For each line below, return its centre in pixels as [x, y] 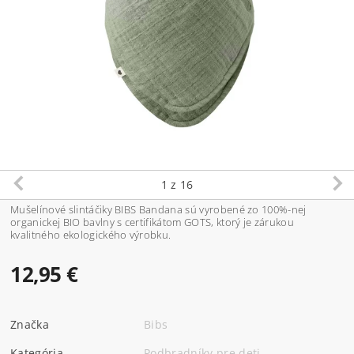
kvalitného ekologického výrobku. [91, 234]
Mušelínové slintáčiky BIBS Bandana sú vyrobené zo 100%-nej [158, 209]
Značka [30, 324]
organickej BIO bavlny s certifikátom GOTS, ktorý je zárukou [152, 222]
